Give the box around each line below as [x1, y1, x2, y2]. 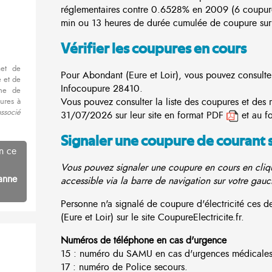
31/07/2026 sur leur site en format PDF [61, 108, 226, 122]
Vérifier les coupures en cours [61, 42, 246, 57]
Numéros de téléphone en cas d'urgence [61, 233, 226, 247]
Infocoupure [61, 81, 110, 95]
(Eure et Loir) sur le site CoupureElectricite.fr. [61, 210, 244, 224]
